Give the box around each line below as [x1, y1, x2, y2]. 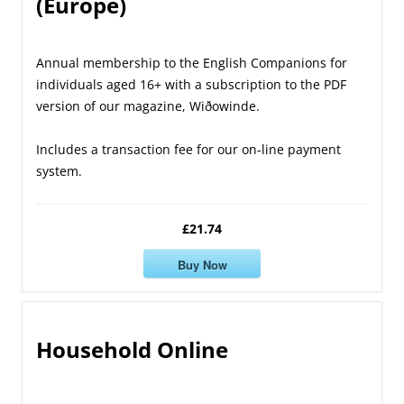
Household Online [36, 335, 228, 365]
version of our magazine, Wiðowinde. [36, 97, 260, 115]
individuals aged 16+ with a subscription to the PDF [36, 76, 346, 94]
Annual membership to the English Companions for [36, 54, 347, 72]
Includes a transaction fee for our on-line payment [36, 141, 341, 159]
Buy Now [177, 255, 227, 273]
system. [36, 162, 82, 180]
